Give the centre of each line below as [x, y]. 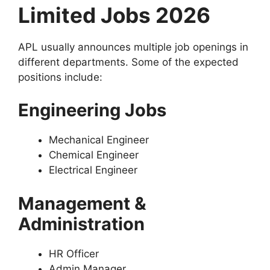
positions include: [60, 77]
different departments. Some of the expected [128, 62]
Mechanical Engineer [99, 140]
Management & [82, 203]
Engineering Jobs [92, 110]
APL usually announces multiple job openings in [133, 47]
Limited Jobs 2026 [114, 15]
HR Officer [74, 253]
